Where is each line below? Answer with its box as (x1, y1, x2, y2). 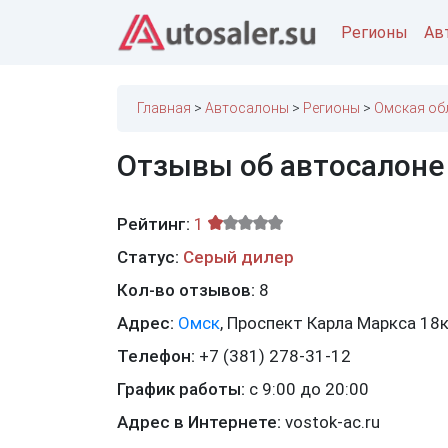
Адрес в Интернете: (117, 412, 285, 433)
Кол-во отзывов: (117, 280, 259, 301)
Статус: (117, 247, 179, 268)
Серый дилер (183, 247, 294, 268)
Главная (137, 100, 191, 117)
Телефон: (117, 346, 199, 367)
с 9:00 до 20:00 (249, 379, 369, 400)
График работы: (117, 379, 249, 400)
